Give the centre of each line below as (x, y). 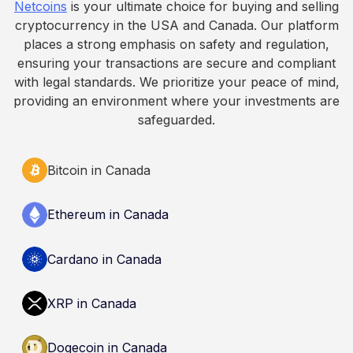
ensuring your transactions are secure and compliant (176, 63)
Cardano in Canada (104, 259)
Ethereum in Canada (108, 215)
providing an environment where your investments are (176, 100)
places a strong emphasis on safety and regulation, (176, 44)
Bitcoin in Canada (99, 170)
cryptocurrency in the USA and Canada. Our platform (176, 25)
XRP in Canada (92, 303)
